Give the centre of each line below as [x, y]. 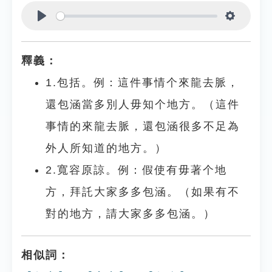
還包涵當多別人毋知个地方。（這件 [143, 104]
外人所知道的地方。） [106, 148]
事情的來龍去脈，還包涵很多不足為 [143, 126]
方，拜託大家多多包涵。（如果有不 [143, 192]
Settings [250, 30]
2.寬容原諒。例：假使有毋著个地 [136, 170]
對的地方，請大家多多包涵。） [131, 214]
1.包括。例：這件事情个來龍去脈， [142, 83]
